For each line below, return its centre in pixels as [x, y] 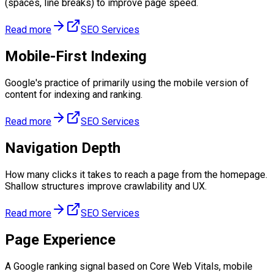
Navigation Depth [63, 148]
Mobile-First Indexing [76, 57]
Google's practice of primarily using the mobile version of [127, 83]
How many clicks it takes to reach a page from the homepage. [136, 175]
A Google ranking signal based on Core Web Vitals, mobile [129, 266]
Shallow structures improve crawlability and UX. [106, 186]
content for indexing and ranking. [74, 95]
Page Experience [60, 239]
